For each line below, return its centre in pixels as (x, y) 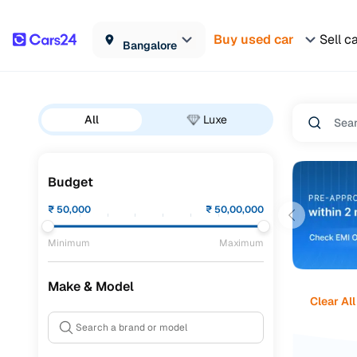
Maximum (241, 243)
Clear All (332, 301)
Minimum (69, 243)
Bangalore (150, 45)
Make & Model (91, 286)
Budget (71, 182)
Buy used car (254, 39)
